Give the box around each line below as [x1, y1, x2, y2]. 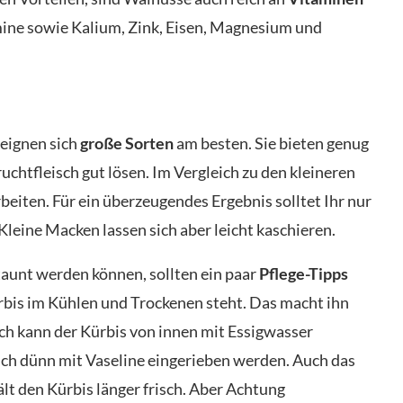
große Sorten [80, 132, 174, 153]
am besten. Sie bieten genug [174, 132, 369, 153]
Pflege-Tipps [259, 263, 348, 283]
